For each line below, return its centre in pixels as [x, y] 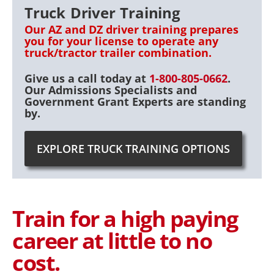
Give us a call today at [87, 78]
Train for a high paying [125, 218]
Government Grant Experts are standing [135, 101]
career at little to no [112, 240]
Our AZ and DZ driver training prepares [131, 29]
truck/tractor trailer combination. [118, 52]
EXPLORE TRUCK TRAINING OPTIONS [133, 148]
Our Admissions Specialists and [111, 90]
